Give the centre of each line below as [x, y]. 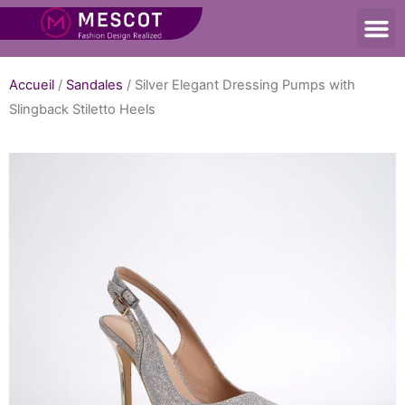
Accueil [32, 85]
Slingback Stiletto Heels [82, 109]
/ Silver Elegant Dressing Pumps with [239, 85]
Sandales [94, 85]
